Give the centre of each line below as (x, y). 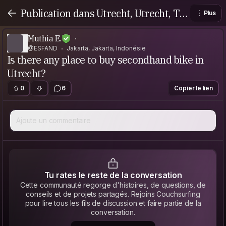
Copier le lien (193, 88)
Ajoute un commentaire (54, 120)
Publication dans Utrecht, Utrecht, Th (103, 13)
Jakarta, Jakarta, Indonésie (106, 48)
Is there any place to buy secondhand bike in (105, 60)
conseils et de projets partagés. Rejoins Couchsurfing (113, 194)
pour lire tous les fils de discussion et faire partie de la (113, 203)
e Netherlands (51, 27)
